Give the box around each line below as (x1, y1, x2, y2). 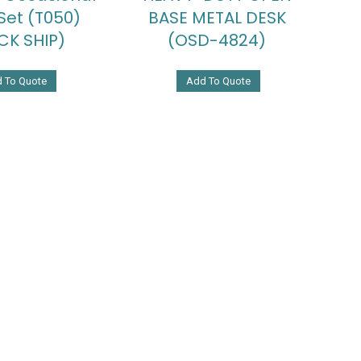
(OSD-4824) (168, 28, 267, 52)
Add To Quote (185, 74, 251, 87)
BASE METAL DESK (147, 6, 286, 29)
